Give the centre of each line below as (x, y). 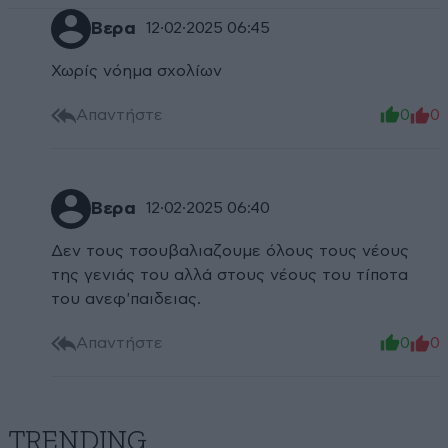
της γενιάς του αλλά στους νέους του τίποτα (230, 274)
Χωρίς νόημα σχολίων (137, 70)
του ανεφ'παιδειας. (126, 298)
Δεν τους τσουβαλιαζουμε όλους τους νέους (230, 250)
